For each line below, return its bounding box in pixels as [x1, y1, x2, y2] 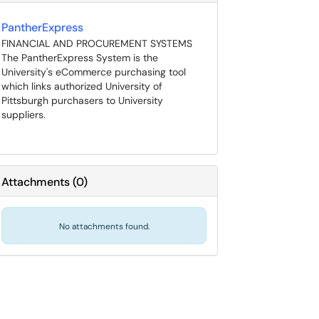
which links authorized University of [1, 80, 162, 93]
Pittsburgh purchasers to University [1, 94, 163, 107]
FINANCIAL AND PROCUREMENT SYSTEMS [1, 37, 192, 50]
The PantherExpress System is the [1, 51, 158, 64]
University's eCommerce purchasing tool [1, 66, 186, 78]
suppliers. [1, 108, 46, 121]
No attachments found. [58, 221, 150, 232]
